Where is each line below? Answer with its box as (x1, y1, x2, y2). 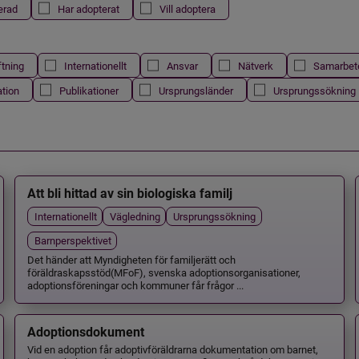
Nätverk (237, 58, 273, 73)
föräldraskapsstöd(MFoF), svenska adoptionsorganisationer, (26, 264, 301, 279)
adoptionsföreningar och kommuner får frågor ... (26, 277, 244, 292)
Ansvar (166, 58, 198, 73)
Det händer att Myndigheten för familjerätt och (26, 252, 236, 266)
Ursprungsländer (158, 83, 233, 97)
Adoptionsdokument (26, 325, 144, 341)
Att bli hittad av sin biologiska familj (26, 186, 232, 202)
